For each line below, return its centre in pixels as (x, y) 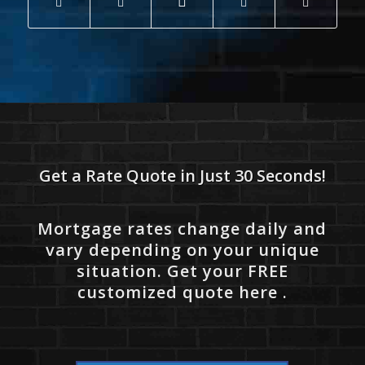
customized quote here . (182, 292)
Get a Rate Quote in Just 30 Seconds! (182, 176)
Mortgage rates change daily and (182, 229)
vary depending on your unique (182, 250)
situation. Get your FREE (182, 271)
